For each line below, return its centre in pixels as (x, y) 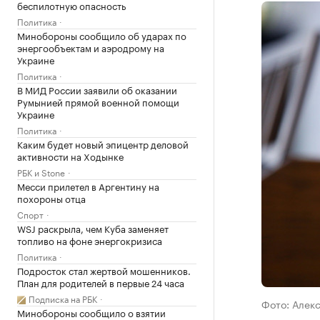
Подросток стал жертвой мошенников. (104, 270)
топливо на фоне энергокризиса (90, 240)
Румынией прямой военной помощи (98, 101)
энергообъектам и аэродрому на (91, 47)
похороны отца (51, 198)
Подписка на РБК (63, 298)
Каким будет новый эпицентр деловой (103, 144)
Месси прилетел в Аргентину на (88, 186)
